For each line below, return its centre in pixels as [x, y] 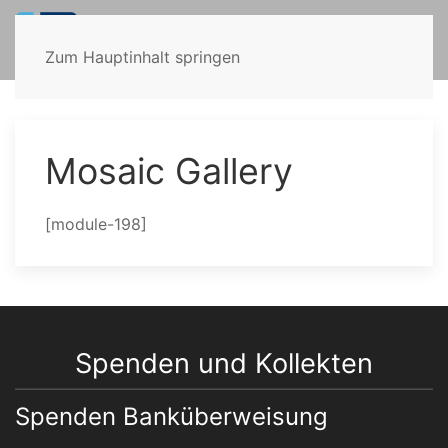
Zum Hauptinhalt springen [142, 57]
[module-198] [96, 224]
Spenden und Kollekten [224, 363]
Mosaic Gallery [169, 171]
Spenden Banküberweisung [171, 417]
